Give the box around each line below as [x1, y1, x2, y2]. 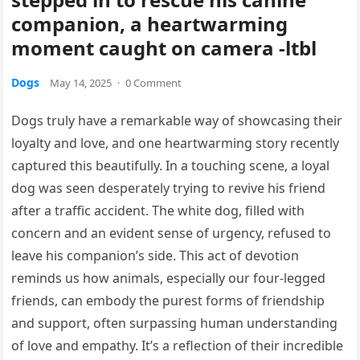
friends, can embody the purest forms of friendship [11, 292, 325, 310]
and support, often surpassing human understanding [11, 314, 338, 333]
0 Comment [125, 76, 182, 91]
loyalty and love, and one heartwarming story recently [11, 134, 340, 153]
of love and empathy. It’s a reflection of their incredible [11, 337, 344, 355]
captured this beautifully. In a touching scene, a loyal [11, 157, 330, 175]
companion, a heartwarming [11, 10, 288, 38]
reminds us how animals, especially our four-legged [11, 269, 326, 288]
